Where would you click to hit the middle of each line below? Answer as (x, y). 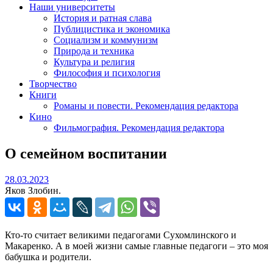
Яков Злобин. (33, 190)
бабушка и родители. (48, 257)
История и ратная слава (103, 18)
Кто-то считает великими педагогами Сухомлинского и (121, 235)
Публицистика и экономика (112, 29)
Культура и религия (94, 62)
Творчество (53, 83)
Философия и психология (107, 73)
